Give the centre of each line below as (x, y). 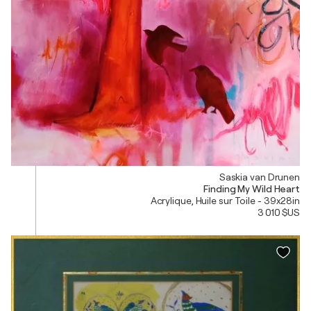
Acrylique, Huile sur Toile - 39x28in (225, 200)
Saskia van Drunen (259, 177)
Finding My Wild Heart (252, 188)
